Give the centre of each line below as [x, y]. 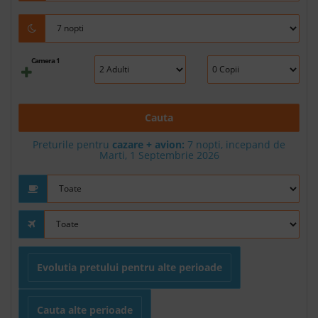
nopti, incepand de [239, 144]
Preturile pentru [72, 144]
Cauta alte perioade [85, 309]
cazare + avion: [148, 144]
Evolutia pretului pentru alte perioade [130, 267]
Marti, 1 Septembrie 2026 [159, 155]
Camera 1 [46, 60]
